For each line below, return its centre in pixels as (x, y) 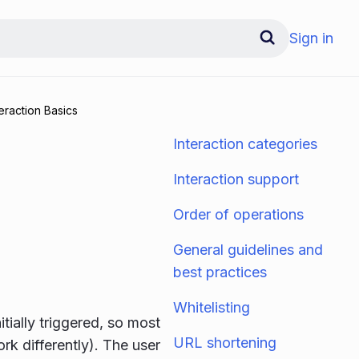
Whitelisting (212, 307)
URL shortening (225, 343)
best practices (220, 272)
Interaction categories (245, 144)
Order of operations (238, 214)
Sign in (311, 38)
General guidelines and (248, 250)
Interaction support (236, 179)
